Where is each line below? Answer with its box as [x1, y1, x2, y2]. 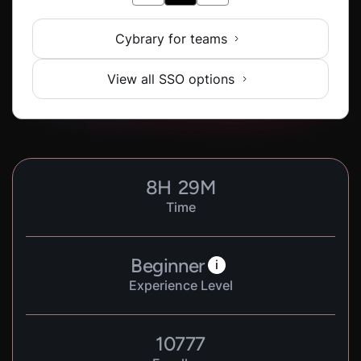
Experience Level [128, 277, 233, 293]
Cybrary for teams [114, 31, 227, 47]
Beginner [131, 254, 205, 277]
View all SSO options [107, 71, 234, 87]
